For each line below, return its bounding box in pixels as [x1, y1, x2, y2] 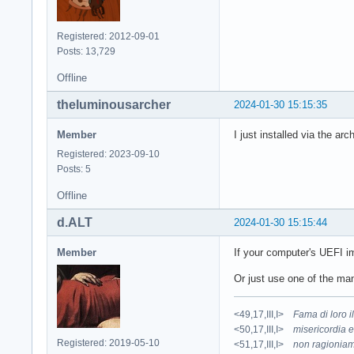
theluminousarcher [57, 97, 171, 111]
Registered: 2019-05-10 [57, 337, 160, 348]
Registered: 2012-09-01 [57, 30, 160, 42]
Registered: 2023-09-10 [57, 148, 160, 160]
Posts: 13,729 [57, 45, 115, 57]
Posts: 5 [57, 163, 91, 175]
